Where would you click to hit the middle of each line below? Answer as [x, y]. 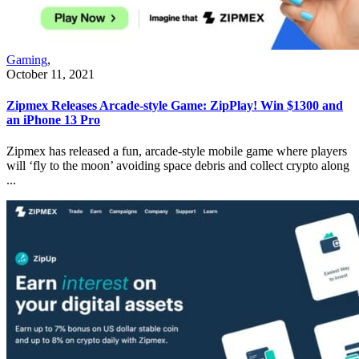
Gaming [27, 59]
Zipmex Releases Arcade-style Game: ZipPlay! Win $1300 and [175, 106]
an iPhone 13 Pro [53, 120]
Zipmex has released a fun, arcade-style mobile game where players [177, 151]
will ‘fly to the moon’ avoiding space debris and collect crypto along [178, 166]
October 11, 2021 [50, 74]
